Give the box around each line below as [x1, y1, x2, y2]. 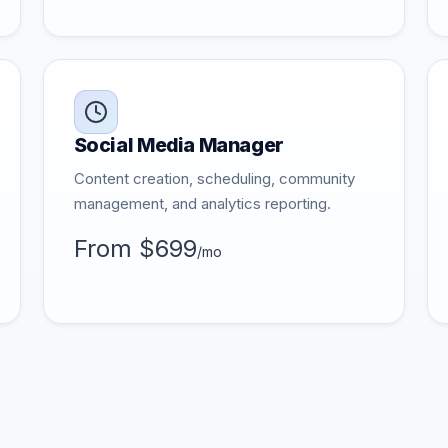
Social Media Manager [73, 133, 284, 157]
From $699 [73, 234, 197, 263]
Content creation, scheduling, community [73, 169, 355, 188]
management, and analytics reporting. [73, 194, 331, 213]
